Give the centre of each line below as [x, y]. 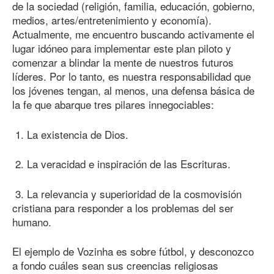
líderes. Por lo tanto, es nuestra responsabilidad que [131, 76]
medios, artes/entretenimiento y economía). [112, 20]
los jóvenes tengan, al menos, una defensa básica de [133, 91]
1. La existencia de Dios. [70, 134]
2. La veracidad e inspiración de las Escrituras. [121, 164]
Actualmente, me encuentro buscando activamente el [133, 34]
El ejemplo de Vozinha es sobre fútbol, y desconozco [133, 251]
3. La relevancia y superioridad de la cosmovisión [127, 193]
